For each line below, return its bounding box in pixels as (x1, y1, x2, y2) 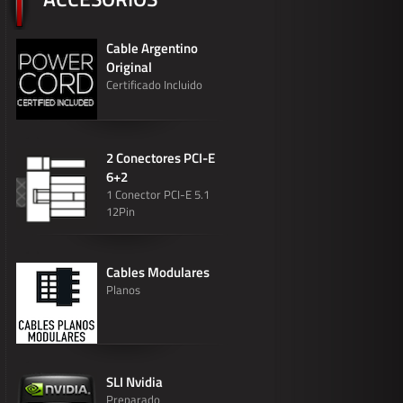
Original (106, 57, 152, 77)
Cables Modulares (106, 262, 210, 282)
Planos (106, 281, 140, 299)
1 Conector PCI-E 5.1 (106, 185, 210, 203)
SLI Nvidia (106, 372, 163, 392)
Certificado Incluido (106, 76, 202, 94)
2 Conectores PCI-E (106, 148, 215, 168)
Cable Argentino (106, 38, 198, 58)
